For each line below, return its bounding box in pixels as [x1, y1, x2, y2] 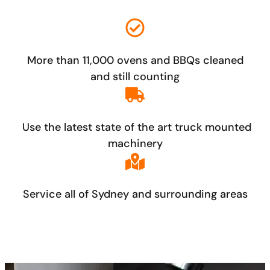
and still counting [90, 69, 180, 84]
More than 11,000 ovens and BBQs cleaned [27, 53, 243, 68]
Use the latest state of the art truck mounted [19, 120, 251, 135]
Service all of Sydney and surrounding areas [22, 187, 248, 202]
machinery [107, 136, 163, 151]
